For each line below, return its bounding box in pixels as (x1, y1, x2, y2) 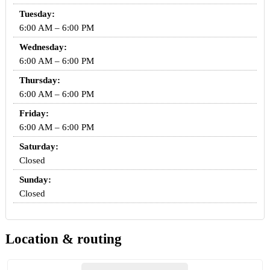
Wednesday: (19, 42, 67, 52)
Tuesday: (19, 9, 55, 19)
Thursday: (19, 75, 60, 86)
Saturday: (19, 142, 58, 152)
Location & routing (5, 231, 122, 247)
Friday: (19, 108, 49, 119)
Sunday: (19, 175, 51, 185)
